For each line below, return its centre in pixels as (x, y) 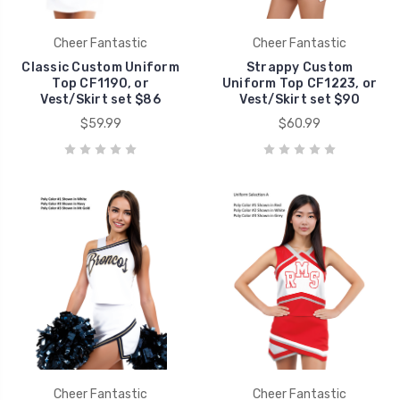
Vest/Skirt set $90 (300, 99)
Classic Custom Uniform (100, 67)
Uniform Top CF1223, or (300, 83)
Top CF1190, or (100, 83)
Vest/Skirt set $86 (100, 99)
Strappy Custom (300, 67)
